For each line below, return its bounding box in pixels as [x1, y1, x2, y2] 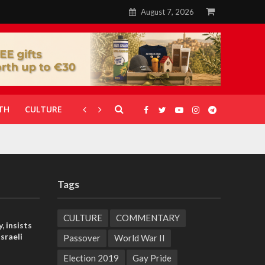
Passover [63, 232, 101, 243]
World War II [114, 232, 165, 243]
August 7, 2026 [140, 7, 194, 17]
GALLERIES [151, 104, 193, 115]
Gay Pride [132, 253, 172, 263]
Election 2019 [63, 253, 119, 263]
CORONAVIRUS [77, 104, 137, 115]
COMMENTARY [115, 212, 180, 223]
